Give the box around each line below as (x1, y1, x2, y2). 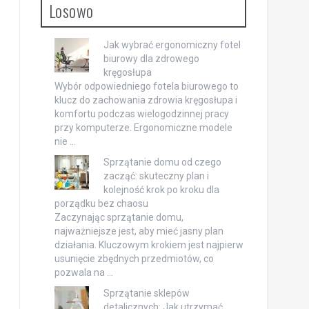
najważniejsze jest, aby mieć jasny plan (54, 226, 223, 237)
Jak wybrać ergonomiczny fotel (103, 39, 241, 50)
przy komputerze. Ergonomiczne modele (54, 122, 232, 133)
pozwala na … (54, 267, 113, 278)
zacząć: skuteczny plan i (103, 170, 209, 181)
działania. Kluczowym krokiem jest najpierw (54, 239, 243, 250)
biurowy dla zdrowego (103, 53, 199, 64)
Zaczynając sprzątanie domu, (54, 212, 183, 223)
